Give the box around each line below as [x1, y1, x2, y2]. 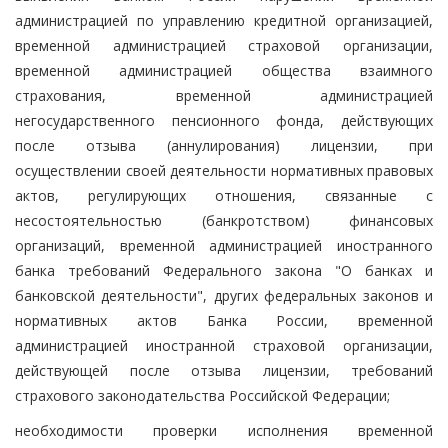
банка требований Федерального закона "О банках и [15, 260, 433, 280]
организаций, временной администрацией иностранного [15, 235, 433, 255]
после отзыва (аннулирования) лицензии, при [15, 135, 433, 155]
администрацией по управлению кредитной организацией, [15, 10, 433, 30]
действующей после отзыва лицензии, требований [15, 360, 433, 380]
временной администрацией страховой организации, [15, 35, 433, 55]
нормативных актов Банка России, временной [15, 310, 433, 330]
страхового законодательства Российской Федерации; [15, 385, 390, 405]
